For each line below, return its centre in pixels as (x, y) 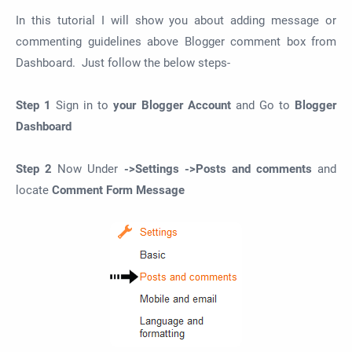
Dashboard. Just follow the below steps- (123, 63)
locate (34, 190)
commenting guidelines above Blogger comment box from (176, 42)
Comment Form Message (118, 190)
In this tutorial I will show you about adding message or (176, 20)
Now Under (91, 169)
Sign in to (82, 105)
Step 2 (37, 169)
